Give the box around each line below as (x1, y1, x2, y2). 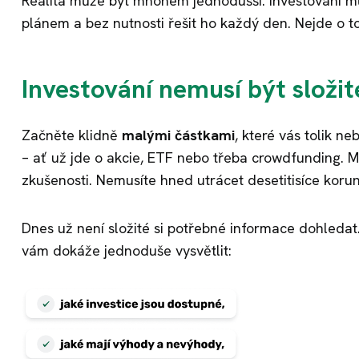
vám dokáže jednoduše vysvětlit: (22, 240, 232, 260)
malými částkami (122, 125, 235, 144)
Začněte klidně (22, 125, 122, 144)
